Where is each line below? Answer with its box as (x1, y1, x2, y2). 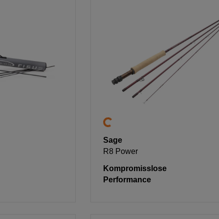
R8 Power (103, 147, 138, 156)
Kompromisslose (103, 164, 167, 173)
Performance (103, 175, 152, 184)
